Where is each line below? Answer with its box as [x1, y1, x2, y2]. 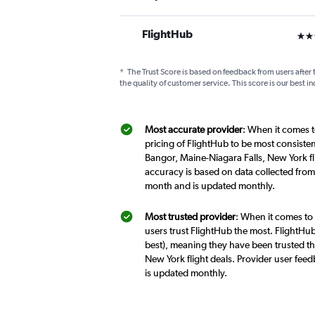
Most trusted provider [145, 211, 236, 222]
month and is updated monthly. [145, 180, 275, 191]
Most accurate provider [145, 124, 243, 135]
